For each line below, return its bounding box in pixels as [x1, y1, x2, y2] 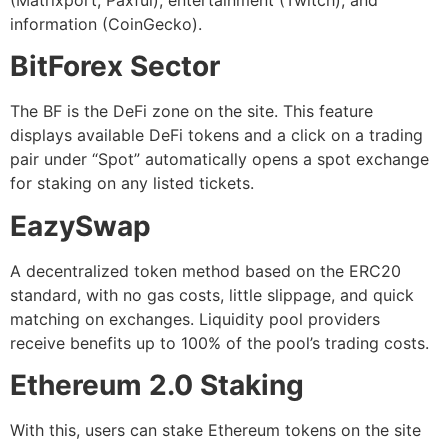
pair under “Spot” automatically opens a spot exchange [10, 149, 429, 170]
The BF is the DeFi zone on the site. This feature [10, 101, 373, 122]
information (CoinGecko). [10, 14, 202, 35]
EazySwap [10, 208, 151, 243]
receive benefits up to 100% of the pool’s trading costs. [10, 332, 429, 353]
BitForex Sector [10, 49, 220, 84]
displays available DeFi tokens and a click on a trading [10, 125, 423, 146]
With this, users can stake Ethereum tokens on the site [10, 420, 421, 441]
